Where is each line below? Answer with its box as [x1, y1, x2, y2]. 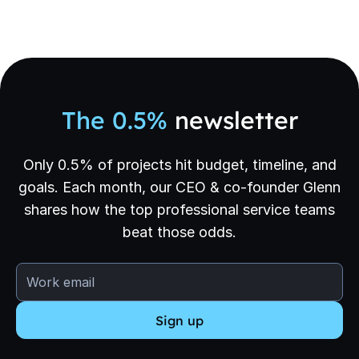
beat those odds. [123, 224, 236, 240]
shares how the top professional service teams [24, 201, 335, 218]
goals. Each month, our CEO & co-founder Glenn [18, 179, 341, 196]
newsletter [167, 105, 298, 135]
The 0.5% [61, 105, 167, 135]
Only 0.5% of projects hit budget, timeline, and [22, 156, 337, 173]
